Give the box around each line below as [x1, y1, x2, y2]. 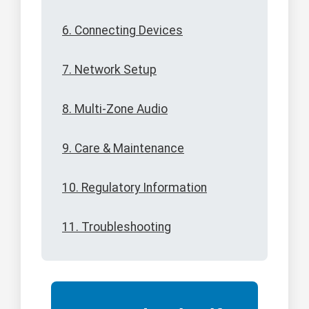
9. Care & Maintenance [62, 141, 184, 156]
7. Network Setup [62, 63, 157, 77]
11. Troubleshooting [62, 220, 171, 235]
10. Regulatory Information [62, 181, 207, 195]
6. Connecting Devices [62, 23, 183, 38]
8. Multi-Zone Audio [62, 102, 168, 117]
